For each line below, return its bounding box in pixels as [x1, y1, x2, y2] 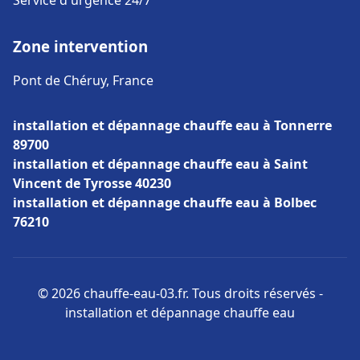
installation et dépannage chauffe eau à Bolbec [13, 194, 317, 211]
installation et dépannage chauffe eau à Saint [13, 155, 308, 173]
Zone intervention [13, 36, 148, 56]
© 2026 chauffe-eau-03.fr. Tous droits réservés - [37, 284, 323, 302]
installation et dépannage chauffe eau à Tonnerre [13, 117, 332, 134]
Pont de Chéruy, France [13, 72, 153, 89]
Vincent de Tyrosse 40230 [13, 174, 171, 192]
